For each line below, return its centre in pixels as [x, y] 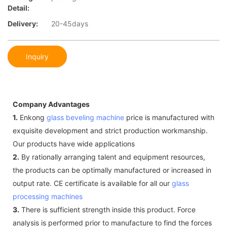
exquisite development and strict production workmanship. [110, 130]
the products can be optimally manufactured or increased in [112, 170]
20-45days [70, 24]
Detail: [18, 8]
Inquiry [37, 56]
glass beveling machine [85, 117]
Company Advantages [51, 104]
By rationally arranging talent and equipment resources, [112, 157]
